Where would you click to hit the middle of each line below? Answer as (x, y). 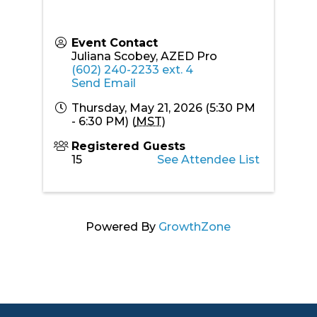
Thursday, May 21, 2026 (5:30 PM (163, 108)
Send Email (103, 83)
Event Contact (114, 42)
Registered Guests (128, 146)
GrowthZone (195, 226)
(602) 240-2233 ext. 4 (132, 69)
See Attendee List (209, 159)
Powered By (122, 226)
